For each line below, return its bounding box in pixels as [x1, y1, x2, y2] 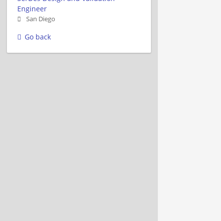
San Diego [26, 14, 55, 23]
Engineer [17, 3, 47, 13]
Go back [25, 32, 51, 41]
